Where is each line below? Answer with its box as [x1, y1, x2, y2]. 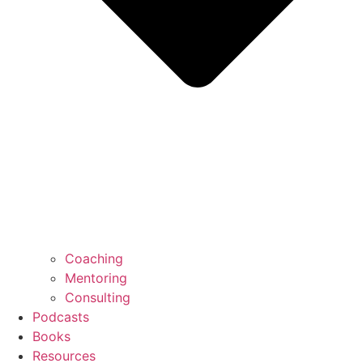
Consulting [65, 288, 130, 305]
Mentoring [65, 269, 127, 286]
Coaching [65, 250, 123, 267]
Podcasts [32, 308, 89, 325]
